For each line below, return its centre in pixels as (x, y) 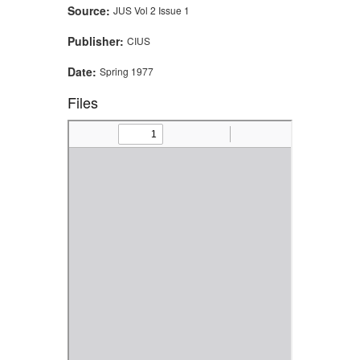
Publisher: (97, 41)
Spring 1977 (127, 71)
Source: (90, 11)
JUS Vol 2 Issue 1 (151, 10)
